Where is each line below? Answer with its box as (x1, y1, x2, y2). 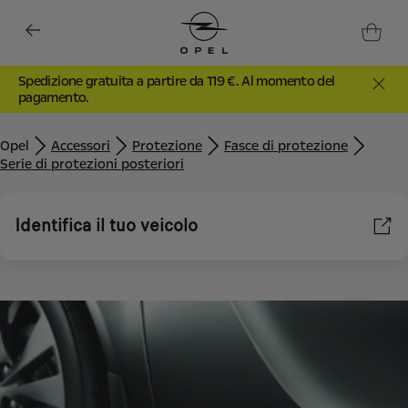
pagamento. (18, 88, 89, 106)
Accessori (51, 137, 110, 154)
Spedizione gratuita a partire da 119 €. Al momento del (18, 72, 335, 89)
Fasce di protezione (224, 137, 348, 154)
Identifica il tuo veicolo (15, 213, 198, 238)
